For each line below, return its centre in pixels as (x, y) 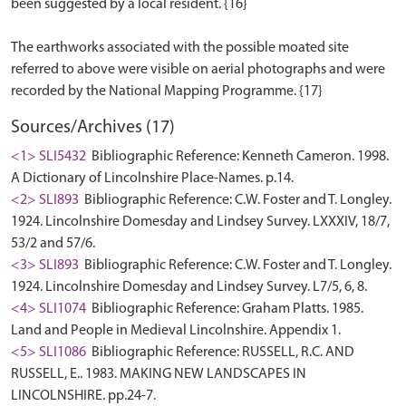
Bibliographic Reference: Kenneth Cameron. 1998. (239, 157)
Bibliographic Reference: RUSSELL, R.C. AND (222, 353)
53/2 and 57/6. (53, 244)
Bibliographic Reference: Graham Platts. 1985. (226, 309)
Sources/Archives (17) (93, 128)
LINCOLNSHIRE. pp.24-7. (83, 396)
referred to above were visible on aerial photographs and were (198, 70)
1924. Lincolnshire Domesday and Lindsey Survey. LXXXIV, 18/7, (200, 222)
